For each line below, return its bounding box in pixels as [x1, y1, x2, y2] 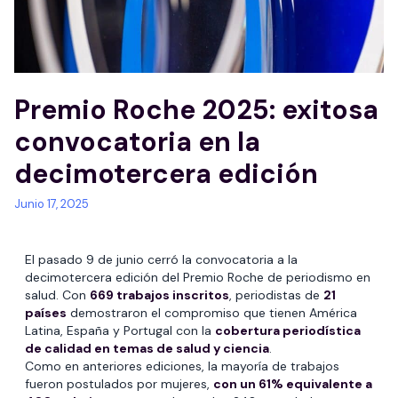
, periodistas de [229, 287, 323, 304]
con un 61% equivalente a [213, 376, 372, 393]
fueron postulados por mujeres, [25, 376, 213, 393]
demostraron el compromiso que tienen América [67, 305, 357, 322]
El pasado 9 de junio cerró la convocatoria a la [25, 251, 298, 268]
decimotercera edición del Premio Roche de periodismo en [25, 269, 370, 286]
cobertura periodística [215, 322, 361, 339]
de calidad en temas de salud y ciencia [25, 340, 269, 357]
